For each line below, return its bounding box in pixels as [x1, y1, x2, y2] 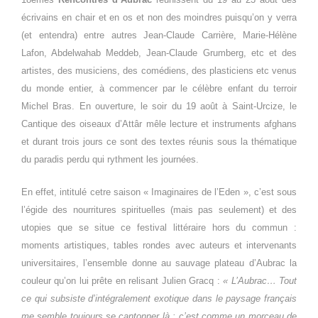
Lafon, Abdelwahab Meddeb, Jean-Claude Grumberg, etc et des [21, 48, 297, 59]
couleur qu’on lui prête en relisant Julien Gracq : [21, 275, 224, 287]
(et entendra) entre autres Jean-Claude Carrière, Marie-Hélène [21, 30, 297, 41]
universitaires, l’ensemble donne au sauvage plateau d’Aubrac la [21, 258, 297, 269]
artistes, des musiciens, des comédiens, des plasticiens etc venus [21, 65, 297, 77]
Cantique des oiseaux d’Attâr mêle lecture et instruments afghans [21, 119, 297, 130]
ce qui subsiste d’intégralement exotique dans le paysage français [21, 293, 297, 305]
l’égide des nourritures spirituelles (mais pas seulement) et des [21, 204, 297, 216]
